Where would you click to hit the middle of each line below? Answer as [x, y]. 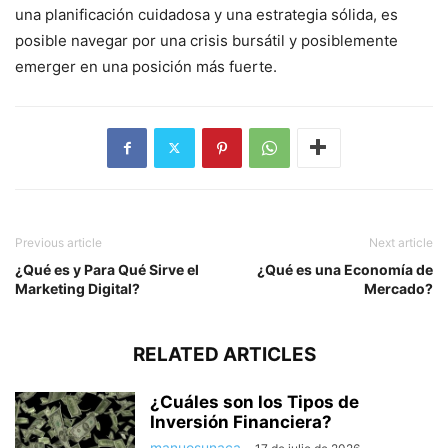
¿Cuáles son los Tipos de [254, 401]
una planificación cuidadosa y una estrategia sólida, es [206, 14]
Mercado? [398, 288]
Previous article [58, 242]
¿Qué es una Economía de [345, 269]
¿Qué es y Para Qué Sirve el [107, 269]
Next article [401, 242]
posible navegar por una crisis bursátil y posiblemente [206, 40]
